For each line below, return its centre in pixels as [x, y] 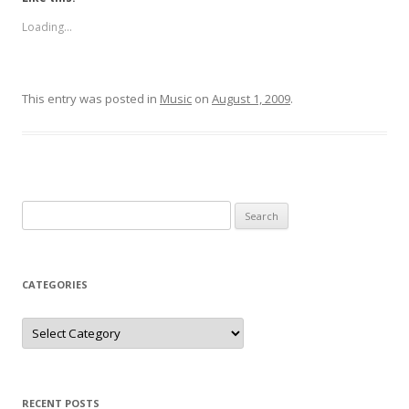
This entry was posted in [91, 99]
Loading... [47, 27]
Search [41, 211]
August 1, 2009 [251, 99]
